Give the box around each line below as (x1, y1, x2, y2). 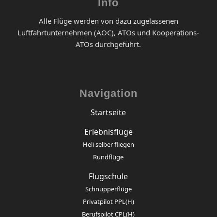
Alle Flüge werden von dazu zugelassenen (38, 16, 178, 26)
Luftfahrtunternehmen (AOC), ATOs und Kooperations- (17, 28, 200, 38)
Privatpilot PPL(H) (82, 197, 134, 206)
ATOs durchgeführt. (76, 39, 141, 49)
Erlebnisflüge (84, 126, 133, 137)
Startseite (91, 107, 126, 118)
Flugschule (89, 170, 128, 182)
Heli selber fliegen (82, 139, 134, 149)
